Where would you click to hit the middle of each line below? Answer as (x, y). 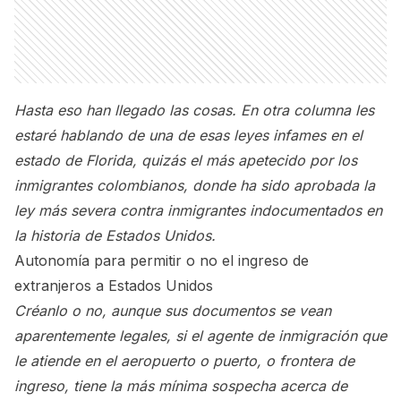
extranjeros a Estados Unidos (114, 286)
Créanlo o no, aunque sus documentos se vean (173, 311)
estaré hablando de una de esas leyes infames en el (188, 135)
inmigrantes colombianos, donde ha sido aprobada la (195, 185)
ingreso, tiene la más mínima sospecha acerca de (181, 386)
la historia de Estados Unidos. (115, 235)
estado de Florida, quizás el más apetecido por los (186, 160)
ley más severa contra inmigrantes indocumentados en (198, 210)
